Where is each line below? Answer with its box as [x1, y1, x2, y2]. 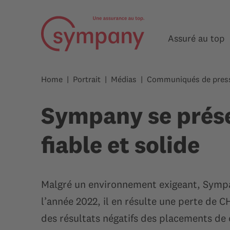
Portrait [73, 74, 101, 84]
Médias [111, 74, 137, 84]
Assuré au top [168, 32, 224, 44]
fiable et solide [41, 130, 200, 159]
